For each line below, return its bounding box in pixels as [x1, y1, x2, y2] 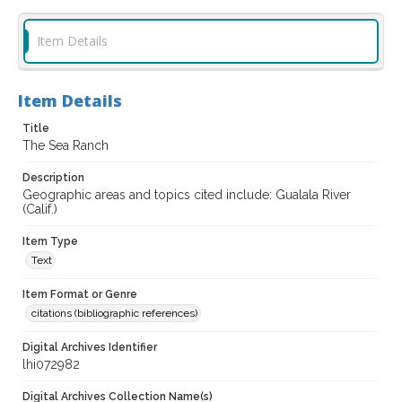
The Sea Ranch [22, 138, 109, 153]
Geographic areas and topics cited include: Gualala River [22, 188, 351, 203]
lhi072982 [22, 357, 80, 372]
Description [22, 171, 84, 185]
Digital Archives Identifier [22, 341, 157, 354]
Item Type [22, 235, 78, 249]
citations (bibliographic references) [31, 307, 197, 320]
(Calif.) [22, 202, 57, 217]
